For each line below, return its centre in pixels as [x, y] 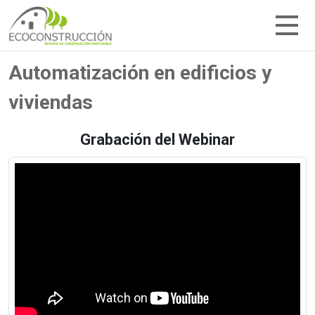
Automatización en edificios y [140, 73]
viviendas [51, 102]
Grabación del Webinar [157, 140]
